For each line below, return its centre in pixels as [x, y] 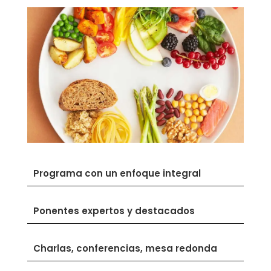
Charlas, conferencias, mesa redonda [125, 248]
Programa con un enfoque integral [117, 173]
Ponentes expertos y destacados [114, 211]
